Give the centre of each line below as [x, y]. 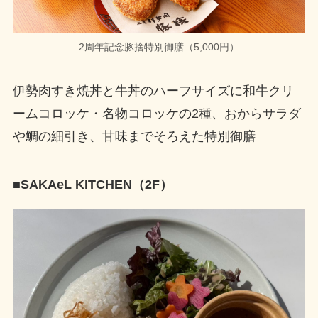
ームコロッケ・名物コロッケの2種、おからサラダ [157, 114]
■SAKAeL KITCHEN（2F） [92, 185]
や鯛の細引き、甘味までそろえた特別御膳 [134, 137]
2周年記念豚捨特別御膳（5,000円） [159, 47]
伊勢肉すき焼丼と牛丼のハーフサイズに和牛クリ [153, 91]
